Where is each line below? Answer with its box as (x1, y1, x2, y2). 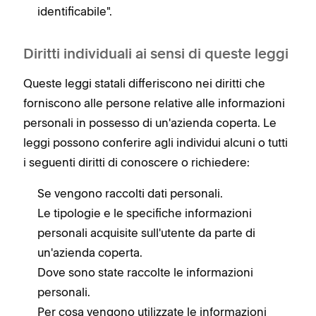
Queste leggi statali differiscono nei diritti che (23, 75, 265, 90)
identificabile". (37, 4, 112, 18)
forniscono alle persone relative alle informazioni (23, 95, 285, 110)
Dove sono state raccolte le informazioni (37, 265, 253, 279)
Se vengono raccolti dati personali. (37, 186, 223, 200)
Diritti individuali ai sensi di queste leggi (23, 47, 288, 62)
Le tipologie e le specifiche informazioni (37, 205, 252, 220)
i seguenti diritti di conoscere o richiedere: (23, 154, 250, 169)
